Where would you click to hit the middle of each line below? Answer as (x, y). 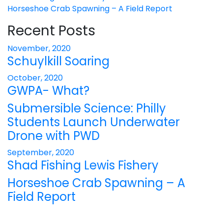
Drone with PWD (54, 136)
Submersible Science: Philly (87, 108)
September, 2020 (41, 152)
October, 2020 (35, 78)
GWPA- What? (48, 91)
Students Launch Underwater (94, 122)
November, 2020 (39, 48)
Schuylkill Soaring (58, 61)
